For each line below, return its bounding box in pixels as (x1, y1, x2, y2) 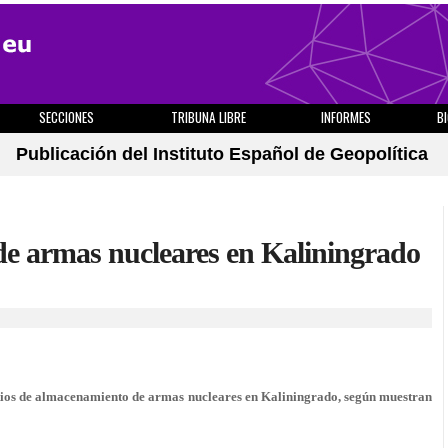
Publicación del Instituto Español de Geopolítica (16, 144, 428, 164)
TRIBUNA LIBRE (171, 107, 246, 127)
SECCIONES (38, 107, 94, 127)
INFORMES (321, 107, 371, 127)
